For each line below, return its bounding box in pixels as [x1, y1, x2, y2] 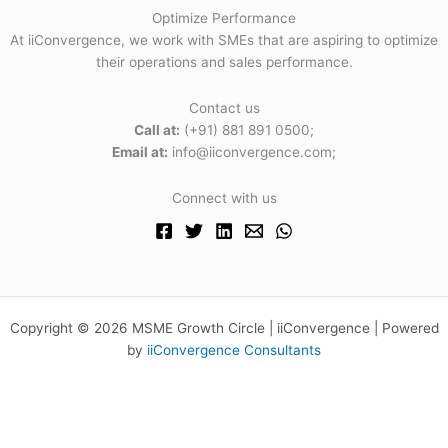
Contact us [188, 100, 260, 117]
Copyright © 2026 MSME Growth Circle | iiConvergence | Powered [9, 320, 439, 336]
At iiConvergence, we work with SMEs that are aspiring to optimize [10, 32, 438, 49]
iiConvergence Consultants [147, 342, 321, 358]
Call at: [134, 122, 180, 139]
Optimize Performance [152, 10, 296, 27]
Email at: [112, 144, 168, 161]
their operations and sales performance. [95, 54, 353, 71]
